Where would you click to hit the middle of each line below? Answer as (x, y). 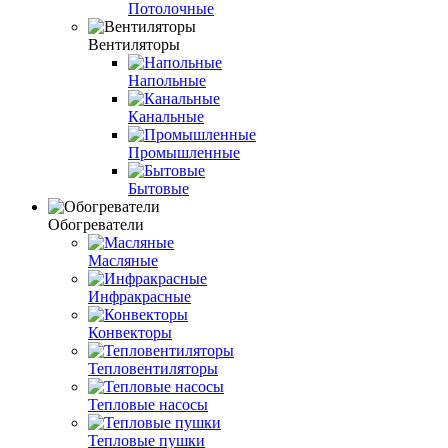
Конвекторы (130, 332)
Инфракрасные (139, 296)
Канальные (166, 116)
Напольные (167, 80)
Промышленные (184, 152)
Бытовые (158, 188)
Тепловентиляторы (153, 368)
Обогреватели (96, 224)
